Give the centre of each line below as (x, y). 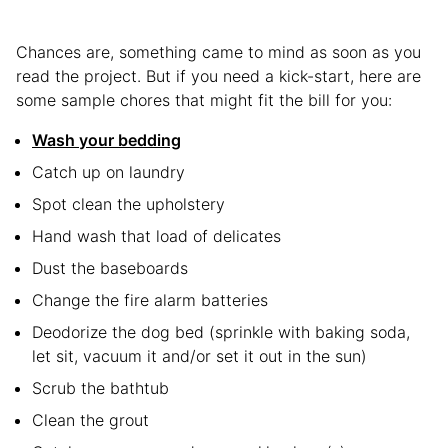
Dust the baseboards (110, 267)
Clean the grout (90, 419)
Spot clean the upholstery (128, 203)
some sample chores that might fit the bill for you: (204, 99)
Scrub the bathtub (100, 387)
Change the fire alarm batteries (150, 299)
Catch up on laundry (108, 171)
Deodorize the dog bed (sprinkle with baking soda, (221, 331)
